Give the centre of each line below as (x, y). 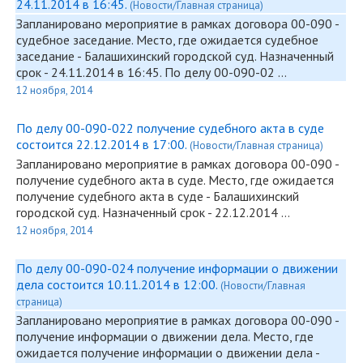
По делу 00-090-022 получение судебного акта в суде (170, 128)
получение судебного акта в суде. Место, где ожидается (175, 180)
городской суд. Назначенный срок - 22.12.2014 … (153, 212)
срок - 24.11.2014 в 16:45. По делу (115, 72)
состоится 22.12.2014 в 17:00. (103, 144)
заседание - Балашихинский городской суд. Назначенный (175, 56)
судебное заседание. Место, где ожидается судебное (167, 40)
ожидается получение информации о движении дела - (168, 352)
